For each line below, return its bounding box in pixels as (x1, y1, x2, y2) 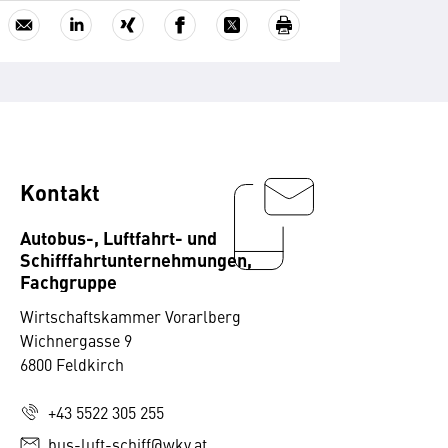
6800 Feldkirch (20, 353, 124, 375)
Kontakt (20, 176, 100, 207)
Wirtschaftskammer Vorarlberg (20, 305, 241, 327)
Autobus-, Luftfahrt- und (20, 224, 217, 250)
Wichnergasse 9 (20, 329, 132, 351)
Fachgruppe (20, 268, 117, 294)
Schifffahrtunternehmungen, (20, 246, 252, 272)
